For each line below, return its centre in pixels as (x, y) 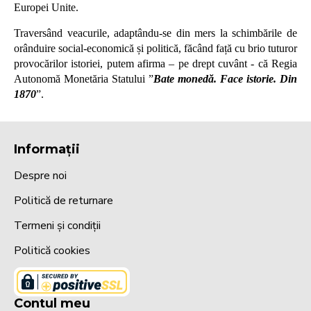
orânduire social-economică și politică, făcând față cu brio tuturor (155, 48)
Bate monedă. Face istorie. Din (225, 79)
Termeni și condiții (57, 226)
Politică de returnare (64, 201)
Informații (47, 150)
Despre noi (40, 176)
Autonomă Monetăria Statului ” (84, 79)
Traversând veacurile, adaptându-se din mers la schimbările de (155, 33)
